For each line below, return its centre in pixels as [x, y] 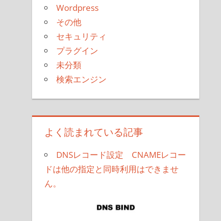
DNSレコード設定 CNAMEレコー [121, 155]
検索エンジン [82, 79]
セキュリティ [82, 36]
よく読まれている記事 [94, 132]
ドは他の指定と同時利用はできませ [112, 169]
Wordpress [78, 7]
